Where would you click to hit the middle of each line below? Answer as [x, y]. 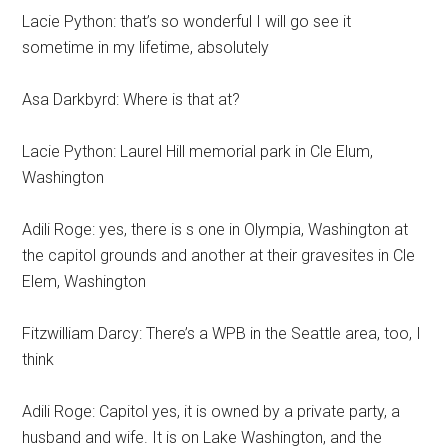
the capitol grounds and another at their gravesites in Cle [219, 255]
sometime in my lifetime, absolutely [146, 47]
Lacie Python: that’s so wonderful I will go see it [187, 21]
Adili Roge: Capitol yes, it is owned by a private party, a [211, 411]
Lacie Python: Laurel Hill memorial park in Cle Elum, [198, 151]
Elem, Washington [84, 281]
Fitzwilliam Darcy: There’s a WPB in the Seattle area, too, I [222, 333]
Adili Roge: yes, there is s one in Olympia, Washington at [215, 229]
